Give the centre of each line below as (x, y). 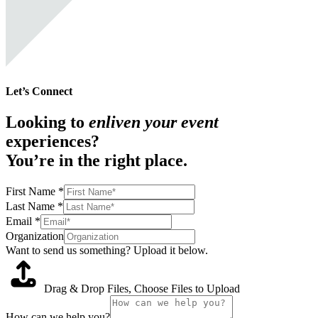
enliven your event (154, 122)
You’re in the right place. (97, 160)
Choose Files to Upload (187, 288)
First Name (32, 191)
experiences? (53, 141)
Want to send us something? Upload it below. (107, 250)
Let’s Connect (39, 91)
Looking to (47, 122)
